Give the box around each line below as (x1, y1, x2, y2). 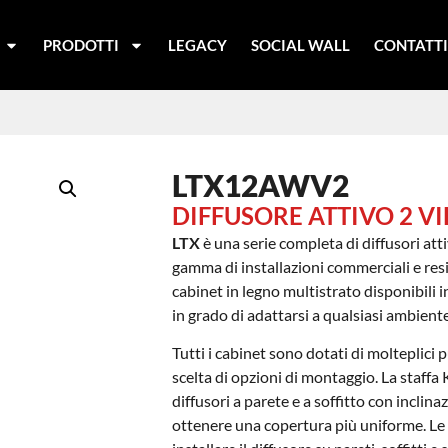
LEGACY (168, 36, 228, 54)
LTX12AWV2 (171, 167, 349, 203)
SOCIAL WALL (251, 36, 351, 54)
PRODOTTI (43, 36, 120, 54)
